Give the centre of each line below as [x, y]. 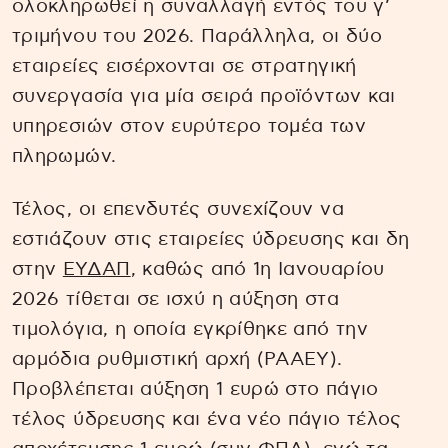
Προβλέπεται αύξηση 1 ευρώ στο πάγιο [195, 390]
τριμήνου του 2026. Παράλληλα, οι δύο [197, 37]
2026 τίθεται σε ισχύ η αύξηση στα [175, 300]
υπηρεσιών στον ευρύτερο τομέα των [189, 127]
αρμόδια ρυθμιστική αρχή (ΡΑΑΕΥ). [177, 360]
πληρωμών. [64, 157]
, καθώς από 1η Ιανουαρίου [257, 270]
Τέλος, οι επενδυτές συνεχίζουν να [178, 210]
